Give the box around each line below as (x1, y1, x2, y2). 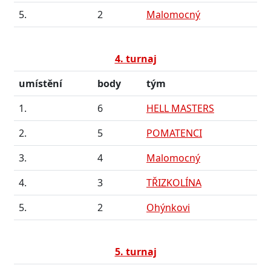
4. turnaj (114, 52, 157, 65)
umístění (19, 77, 62, 90)
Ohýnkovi (146, 201, 190, 214)
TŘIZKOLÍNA (146, 176, 201, 189)
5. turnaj (114, 245, 157, 258)
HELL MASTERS (146, 102, 214, 115)
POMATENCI (146, 126, 202, 140)
